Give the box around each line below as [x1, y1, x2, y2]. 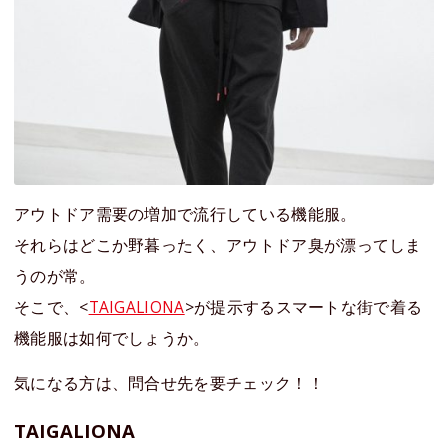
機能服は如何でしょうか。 [14, 327, 210, 350]
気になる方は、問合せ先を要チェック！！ [14, 372, 324, 395]
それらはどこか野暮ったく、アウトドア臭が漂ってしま [14, 234, 422, 257]
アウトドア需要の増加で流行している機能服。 [14, 203, 357, 226]
